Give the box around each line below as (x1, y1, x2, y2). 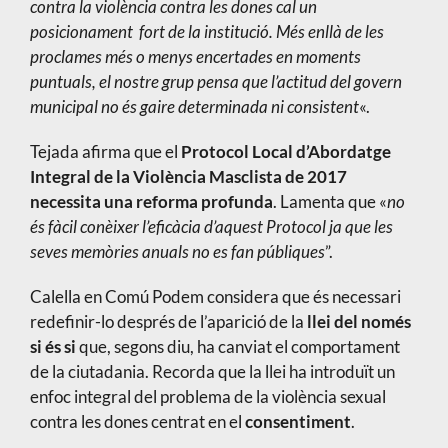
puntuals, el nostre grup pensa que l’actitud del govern (29, 71, 402, 93)
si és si (29, 336, 76, 358)
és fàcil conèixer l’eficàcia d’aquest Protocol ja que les (29, 216, 393, 238)
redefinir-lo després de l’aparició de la (29, 311, 307, 333)
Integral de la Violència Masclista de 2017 (29, 166, 347, 188)
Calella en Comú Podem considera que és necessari (29, 286, 401, 308)
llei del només (306, 311, 411, 333)
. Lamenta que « (272, 191, 387, 213)
